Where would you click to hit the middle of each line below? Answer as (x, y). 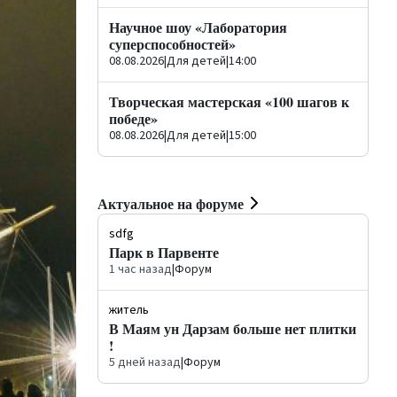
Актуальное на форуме (171, 203)
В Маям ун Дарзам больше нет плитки (233, 328)
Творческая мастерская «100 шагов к (229, 101)
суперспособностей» (172, 44)
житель (129, 310)
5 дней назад (145, 362)
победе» (133, 118)
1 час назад (140, 269)
